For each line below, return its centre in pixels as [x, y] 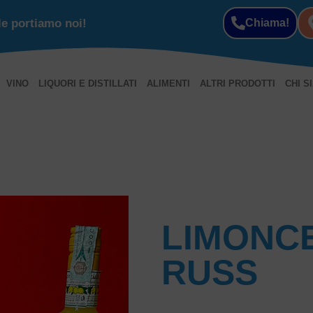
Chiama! [267, 23]
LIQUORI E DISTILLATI [87, 83]
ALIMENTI [168, 83]
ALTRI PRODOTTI [237, 83]
